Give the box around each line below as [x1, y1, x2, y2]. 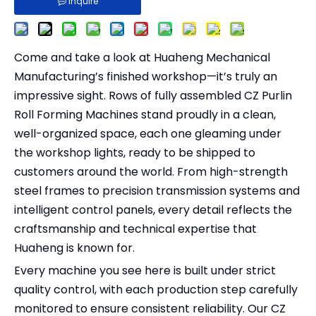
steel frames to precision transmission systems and [14, 183, 300, 199]
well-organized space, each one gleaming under [14, 126, 281, 142]
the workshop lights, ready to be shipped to [14, 145, 255, 161]
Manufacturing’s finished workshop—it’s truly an [14, 68, 277, 85]
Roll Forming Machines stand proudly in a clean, [14, 107, 276, 123]
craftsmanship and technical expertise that [14, 221, 257, 237]
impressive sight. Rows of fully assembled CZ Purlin [14, 87, 292, 104]
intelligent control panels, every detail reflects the [14, 202, 292, 218]
